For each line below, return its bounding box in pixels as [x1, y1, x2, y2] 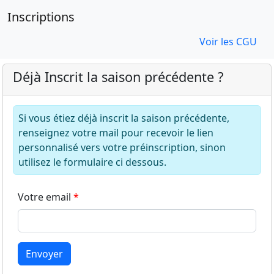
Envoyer [26, 247, 63, 261]
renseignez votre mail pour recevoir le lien [18, 126, 213, 139]
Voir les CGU [199, 35, 257, 48]
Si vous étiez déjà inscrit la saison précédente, [18, 111, 229, 125]
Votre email [18, 190, 71, 204]
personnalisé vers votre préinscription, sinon [18, 141, 226, 154]
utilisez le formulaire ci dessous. [18, 155, 166, 169]
